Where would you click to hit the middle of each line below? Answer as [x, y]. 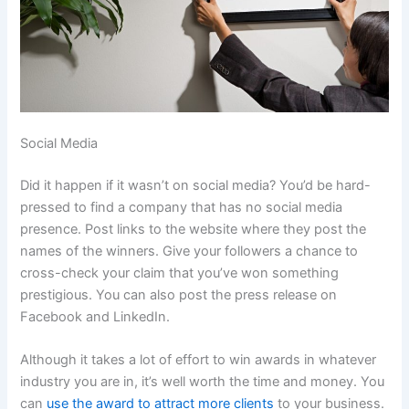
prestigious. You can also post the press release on [179, 294]
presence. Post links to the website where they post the [194, 229]
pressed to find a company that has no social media [182, 207]
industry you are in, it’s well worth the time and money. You [203, 381]
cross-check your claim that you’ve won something [180, 273]
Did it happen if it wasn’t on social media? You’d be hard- [196, 185]
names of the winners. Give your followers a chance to [189, 251]
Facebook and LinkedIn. [95, 316]
